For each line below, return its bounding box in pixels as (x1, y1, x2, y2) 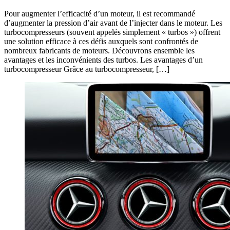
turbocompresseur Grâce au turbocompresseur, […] (4, 64, 169, 73)
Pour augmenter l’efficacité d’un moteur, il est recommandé (4, 9, 195, 18)
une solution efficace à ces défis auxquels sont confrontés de (4, 36, 198, 46)
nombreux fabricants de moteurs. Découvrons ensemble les (4, 46, 195, 55)
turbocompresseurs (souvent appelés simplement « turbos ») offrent (4, 27, 220, 36)
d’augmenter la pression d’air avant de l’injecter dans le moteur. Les (4, 18, 222, 27)
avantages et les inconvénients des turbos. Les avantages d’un (4, 55, 203, 64)
